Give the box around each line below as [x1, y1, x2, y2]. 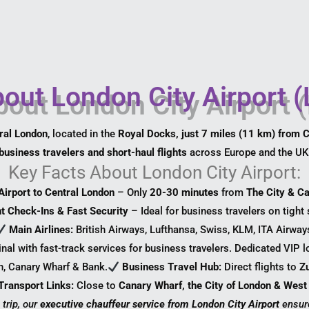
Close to [73, 279, 119, 292]
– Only [114, 186, 150, 199]
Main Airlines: [8, 223, 73, 237]
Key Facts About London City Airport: [8, 162, 301, 183]
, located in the [48, 128, 118, 141]
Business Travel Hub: [121, 261, 221, 274]
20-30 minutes [150, 186, 219, 199]
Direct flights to [221, 261, 299, 274]
